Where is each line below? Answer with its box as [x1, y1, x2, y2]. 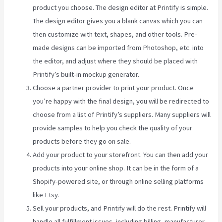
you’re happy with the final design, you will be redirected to [33, 97, 210, 106]
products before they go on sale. [33, 137, 131, 146]
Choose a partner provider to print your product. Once [33, 83, 194, 93]
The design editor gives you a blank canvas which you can [33, 16, 203, 26]
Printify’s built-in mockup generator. [33, 70, 140, 79]
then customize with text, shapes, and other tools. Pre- [33, 30, 198, 39]
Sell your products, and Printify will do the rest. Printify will [33, 204, 207, 213]
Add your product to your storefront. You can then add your [33, 150, 209, 160]
